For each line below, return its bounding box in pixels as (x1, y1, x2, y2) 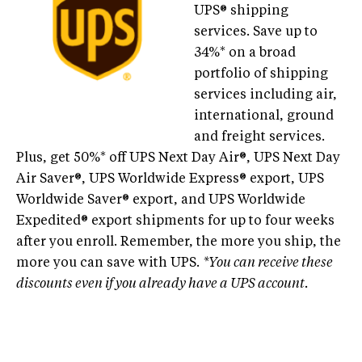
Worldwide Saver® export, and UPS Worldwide (16, 193, 305, 207)
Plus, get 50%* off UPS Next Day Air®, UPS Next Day (16, 151, 340, 165)
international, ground (194, 109, 334, 123)
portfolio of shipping (194, 67, 328, 81)
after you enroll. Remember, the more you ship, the (16, 235, 341, 249)
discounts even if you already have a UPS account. (16, 277, 309, 291)
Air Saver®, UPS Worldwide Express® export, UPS (16, 172, 324, 186)
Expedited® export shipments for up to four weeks (16, 214, 335, 228)
